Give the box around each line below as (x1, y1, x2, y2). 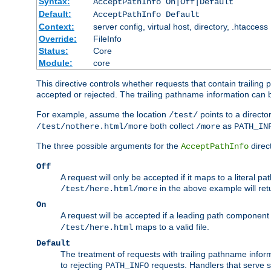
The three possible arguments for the (36, 141, 181, 151)
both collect (148, 121, 196, 131)
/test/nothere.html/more (36, 122, 148, 132)
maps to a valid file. (133, 222, 209, 232)
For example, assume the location (36, 109, 169, 120)
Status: (38, 46, 68, 56)
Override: (38, 34, 77, 44)
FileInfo (93, 34, 122, 44)
